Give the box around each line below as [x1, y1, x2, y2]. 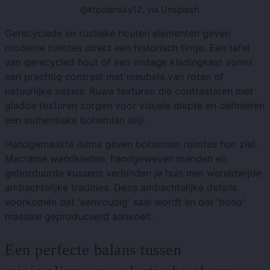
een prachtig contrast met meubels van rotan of [5, 71, 224, 83]
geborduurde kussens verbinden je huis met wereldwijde [5, 167, 262, 180]
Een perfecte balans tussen [5, 241, 182, 259]
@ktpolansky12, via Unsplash [80, 4, 199, 15]
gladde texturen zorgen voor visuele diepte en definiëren [5, 99, 265, 112]
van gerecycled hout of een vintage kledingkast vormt [5, 56, 253, 69]
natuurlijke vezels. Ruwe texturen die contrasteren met [5, 85, 253, 98]
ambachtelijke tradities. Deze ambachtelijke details [5, 181, 237, 194]
